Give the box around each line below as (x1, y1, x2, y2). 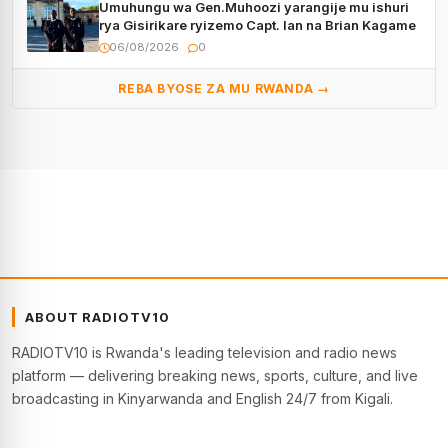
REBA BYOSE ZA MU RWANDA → (118, 81, 330, 97)
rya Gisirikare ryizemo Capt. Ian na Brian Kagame (99, 17, 416, 34)
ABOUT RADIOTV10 (25, 309, 170, 326)
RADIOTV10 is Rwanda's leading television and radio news (12, 344, 397, 362)
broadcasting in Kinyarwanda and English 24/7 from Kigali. (12, 390, 393, 408)
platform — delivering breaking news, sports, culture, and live (12, 367, 418, 385)
